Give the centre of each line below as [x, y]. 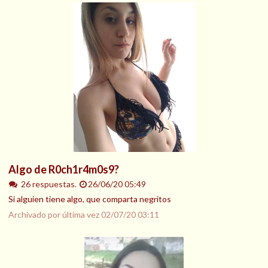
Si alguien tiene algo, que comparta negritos [90, 199]
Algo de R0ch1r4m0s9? [64, 169]
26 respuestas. [49, 184]
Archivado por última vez [55, 215]
